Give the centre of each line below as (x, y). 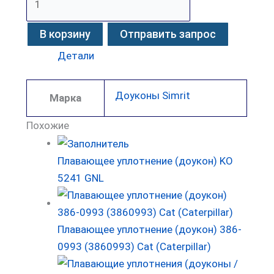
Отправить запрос (168, 34)
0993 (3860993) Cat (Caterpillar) (135, 246)
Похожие (48, 126)
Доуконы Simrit (153, 96)
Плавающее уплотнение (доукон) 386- (150, 229)
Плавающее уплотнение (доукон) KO (146, 161)
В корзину (65, 34)
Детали (76, 55)
